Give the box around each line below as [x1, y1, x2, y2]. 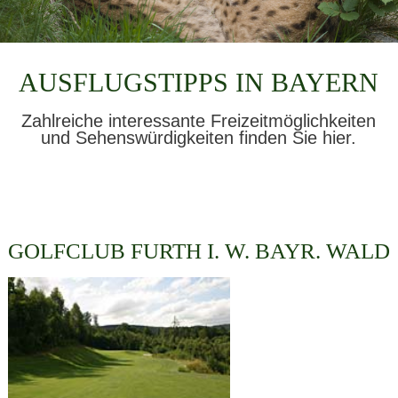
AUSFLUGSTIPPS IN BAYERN [19, 68, 379, 98]
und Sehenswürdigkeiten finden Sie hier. [41, 128, 357, 148]
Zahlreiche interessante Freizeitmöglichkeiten [21, 111, 377, 131]
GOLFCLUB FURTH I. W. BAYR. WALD [7, 238, 390, 263]
